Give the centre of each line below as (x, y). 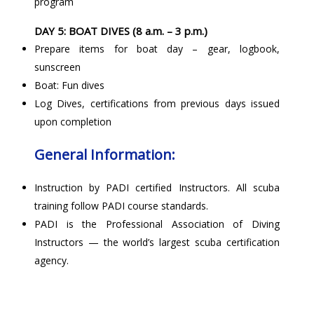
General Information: (104, 154)
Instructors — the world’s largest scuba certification (157, 242)
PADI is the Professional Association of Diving (157, 224)
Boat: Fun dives (69, 85)
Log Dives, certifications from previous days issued (157, 103)
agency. (51, 260)
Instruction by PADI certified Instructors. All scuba (157, 187)
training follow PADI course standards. (121, 205)
